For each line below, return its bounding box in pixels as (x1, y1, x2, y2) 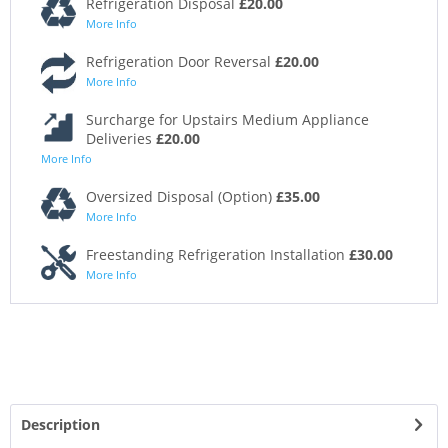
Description (21, 415, 100, 435)
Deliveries (86, 129, 156, 149)
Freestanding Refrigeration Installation (86, 245, 349, 265)
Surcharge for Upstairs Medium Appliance (86, 110, 369, 130)
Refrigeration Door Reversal (86, 52, 275, 72)
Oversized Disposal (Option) (86, 187, 276, 207)
